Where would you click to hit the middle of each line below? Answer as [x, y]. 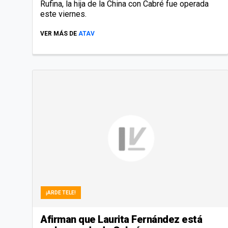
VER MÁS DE [59, 34]
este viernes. [63, 14]
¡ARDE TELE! [61, 192]
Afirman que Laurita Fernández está [121, 219]
